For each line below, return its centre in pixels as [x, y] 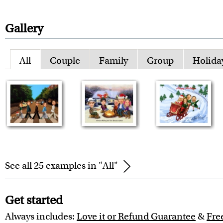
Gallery [24, 28]
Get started [34, 200]
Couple [65, 60]
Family [113, 60]
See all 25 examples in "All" [61, 165]
